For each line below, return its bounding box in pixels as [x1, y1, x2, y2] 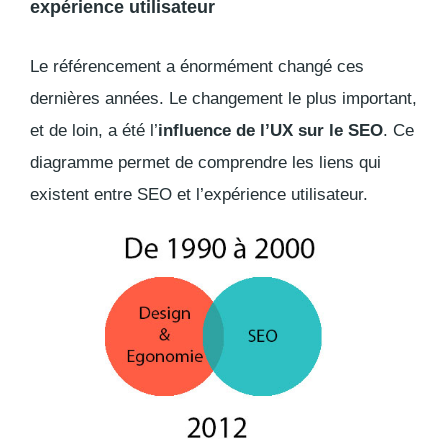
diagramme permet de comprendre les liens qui [30, 153, 381, 173]
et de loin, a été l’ [30, 121, 158, 141]
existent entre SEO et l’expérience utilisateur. [30, 185, 368, 205]
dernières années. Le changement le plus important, [30, 89, 417, 109]
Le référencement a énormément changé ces [30, 57, 364, 77]
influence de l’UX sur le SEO [158, 121, 383, 141]
